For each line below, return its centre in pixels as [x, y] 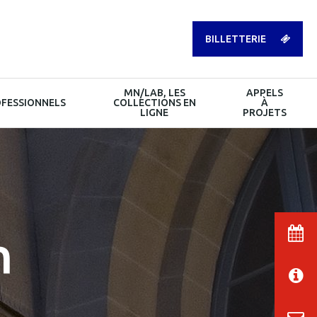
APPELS [265, 93]
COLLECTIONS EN [154, 103]
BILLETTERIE [236, 39]
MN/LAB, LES [154, 93]
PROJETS [265, 113]
